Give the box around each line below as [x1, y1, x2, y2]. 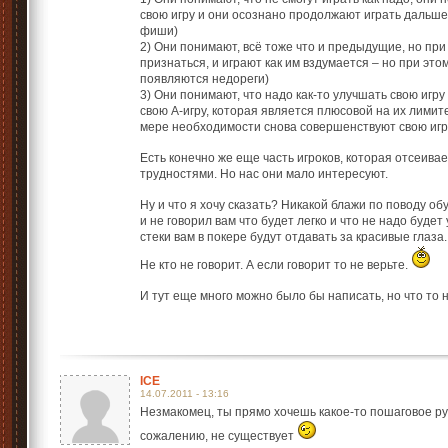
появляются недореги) [140, 72, 269, 86]
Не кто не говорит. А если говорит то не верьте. [140, 258, 411, 272]
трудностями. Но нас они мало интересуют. [140, 167, 388, 181]
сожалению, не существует [140, 429, 297, 443]
